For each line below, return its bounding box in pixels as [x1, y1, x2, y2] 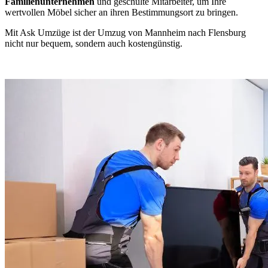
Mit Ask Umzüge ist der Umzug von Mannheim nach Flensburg [5, 27, 246, 38]
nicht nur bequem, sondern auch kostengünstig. [5, 38, 182, 48]
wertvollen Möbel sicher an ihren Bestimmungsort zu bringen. [5, 7, 238, 17]
